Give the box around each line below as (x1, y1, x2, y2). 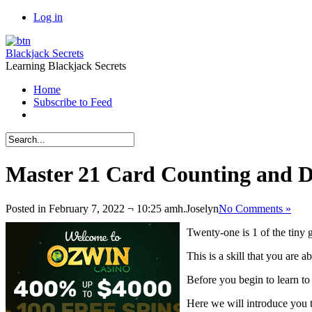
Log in (33, 11, 63, 23)
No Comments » (219, 202, 291, 214)
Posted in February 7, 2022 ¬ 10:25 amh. (6, 202, 186, 214)
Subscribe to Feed (33, 96, 112, 108)
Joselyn (186, 202, 219, 214)
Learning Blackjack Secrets (6, 60, 126, 72)
